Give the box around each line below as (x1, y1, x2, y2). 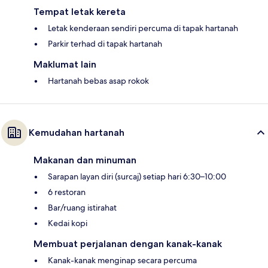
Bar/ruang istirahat (48, 202, 117, 213)
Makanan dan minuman (33, 154, 136, 166)
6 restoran (48, 186, 86, 197)
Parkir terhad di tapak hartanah (48, 38, 162, 49)
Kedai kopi (48, 217, 87, 229)
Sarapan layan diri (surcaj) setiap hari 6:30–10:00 (48, 170, 226, 182)
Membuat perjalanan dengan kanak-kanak (33, 237, 222, 249)
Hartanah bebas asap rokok (48, 75, 149, 86)
